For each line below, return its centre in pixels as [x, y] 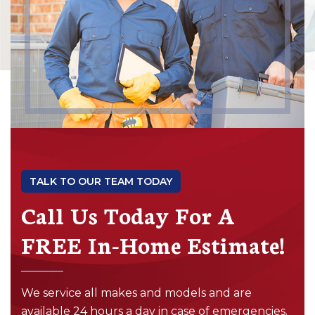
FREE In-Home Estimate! [153, 244]
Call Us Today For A [128, 214]
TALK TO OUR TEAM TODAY [101, 181]
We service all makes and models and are [136, 292]
